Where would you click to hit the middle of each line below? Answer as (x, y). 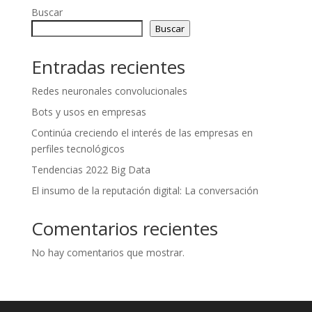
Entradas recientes (108, 67)
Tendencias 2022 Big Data (91, 170)
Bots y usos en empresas (88, 112)
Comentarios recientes (124, 229)
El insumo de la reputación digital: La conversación (145, 191)
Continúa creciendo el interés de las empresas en (142, 133)
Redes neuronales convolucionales (109, 91)
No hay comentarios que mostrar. (108, 253)
